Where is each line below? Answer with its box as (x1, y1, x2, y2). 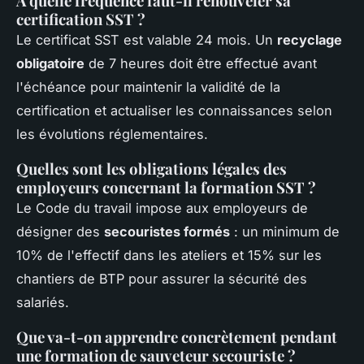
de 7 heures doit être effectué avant (84, 55, 317, 72)
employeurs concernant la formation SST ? (16, 177, 316, 198)
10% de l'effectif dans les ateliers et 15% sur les (16, 247, 322, 264)
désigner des (16, 223, 104, 240)
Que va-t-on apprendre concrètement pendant (16, 327, 337, 348)
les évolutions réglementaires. (16, 126, 208, 143)
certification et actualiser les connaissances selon (16, 102, 332, 119)
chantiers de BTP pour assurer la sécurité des (16, 271, 307, 288)
